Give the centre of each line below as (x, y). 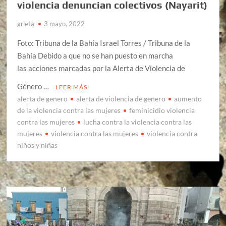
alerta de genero (43, 98)
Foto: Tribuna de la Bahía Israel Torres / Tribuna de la (104, 43)
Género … (34, 86)
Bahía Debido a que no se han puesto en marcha (95, 55)
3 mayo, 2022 (65, 23)
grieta (26, 23)
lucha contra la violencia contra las (138, 122)
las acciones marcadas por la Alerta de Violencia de (101, 68)
